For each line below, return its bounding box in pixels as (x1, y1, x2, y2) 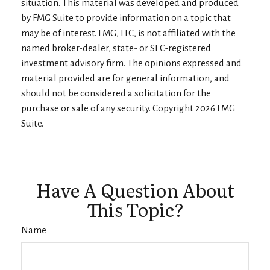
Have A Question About (36, 177, 234, 204)
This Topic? (86, 196, 184, 223)
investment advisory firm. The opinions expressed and (21, 58, 242, 69)
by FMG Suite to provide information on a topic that (21, 13, 231, 24)
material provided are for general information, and (21, 73, 230, 84)
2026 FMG (195, 103, 235, 114)
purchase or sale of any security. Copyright (21, 103, 195, 114)
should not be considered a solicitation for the (21, 88, 211, 99)
